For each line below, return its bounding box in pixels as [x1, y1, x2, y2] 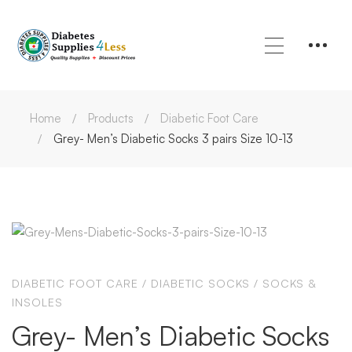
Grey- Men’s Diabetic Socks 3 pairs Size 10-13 [53, 131, 293, 146]
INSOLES [12, 295, 63, 309]
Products [88, 111, 134, 126]
